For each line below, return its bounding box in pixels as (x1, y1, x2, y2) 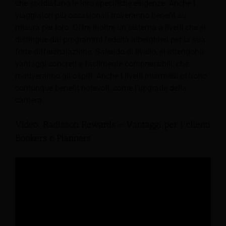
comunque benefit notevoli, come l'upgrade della (15, 83, 187, 93)
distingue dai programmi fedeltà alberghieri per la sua (15, 34, 205, 44)
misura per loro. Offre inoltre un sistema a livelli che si (15, 22, 206, 32)
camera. (15, 95, 44, 105)
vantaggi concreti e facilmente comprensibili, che (15, 59, 189, 69)
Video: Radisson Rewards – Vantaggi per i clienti (15, 119, 210, 131)
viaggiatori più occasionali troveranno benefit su (15, 10, 186, 20)
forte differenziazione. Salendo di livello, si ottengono (15, 46, 204, 56)
